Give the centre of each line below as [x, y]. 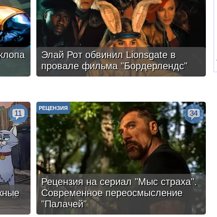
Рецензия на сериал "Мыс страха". [119, 182]
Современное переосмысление [112, 193]
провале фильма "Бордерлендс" [114, 66]
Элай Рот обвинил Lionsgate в [108, 55]
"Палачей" [64, 204]
